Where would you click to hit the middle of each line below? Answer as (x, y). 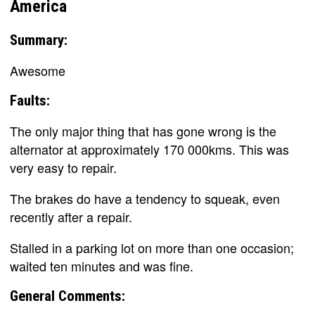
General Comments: (67, 296)
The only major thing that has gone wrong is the (143, 131)
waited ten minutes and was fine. (102, 266)
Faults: (30, 101)
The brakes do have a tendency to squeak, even (145, 198)
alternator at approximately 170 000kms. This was (149, 149)
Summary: (39, 40)
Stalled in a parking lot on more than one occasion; (152, 247)
